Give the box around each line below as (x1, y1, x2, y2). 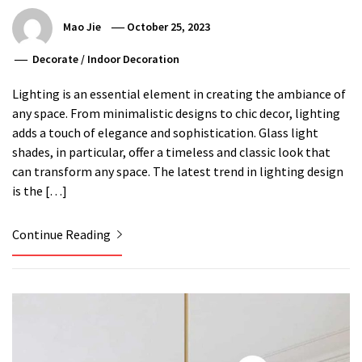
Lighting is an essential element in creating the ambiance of (12, 85, 346, 102)
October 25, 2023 (127, 19, 211, 34)
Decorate (32, 51, 79, 66)
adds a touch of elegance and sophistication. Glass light (12, 124, 318, 141)
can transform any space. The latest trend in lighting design (12, 162, 343, 179)
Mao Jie (63, 19, 101, 34)
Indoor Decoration (87, 51, 180, 66)
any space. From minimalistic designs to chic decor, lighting (12, 104, 340, 121)
